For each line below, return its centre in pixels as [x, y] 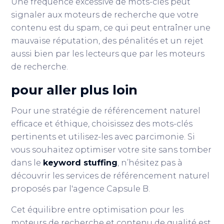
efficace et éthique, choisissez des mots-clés [102, 124]
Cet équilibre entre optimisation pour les [97, 210]
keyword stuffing [80, 163]
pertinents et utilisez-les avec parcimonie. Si [103, 137]
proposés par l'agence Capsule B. [81, 189]
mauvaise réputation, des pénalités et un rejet [107, 41]
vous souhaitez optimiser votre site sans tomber [111, 150]
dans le [27, 163]
